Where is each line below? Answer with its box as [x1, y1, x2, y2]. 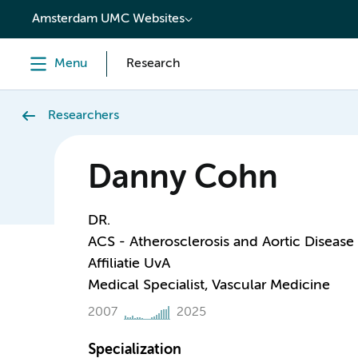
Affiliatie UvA [87, 257, 170, 271]
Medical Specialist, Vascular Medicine [87, 278, 330, 292]
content [19, 6, 71, 21]
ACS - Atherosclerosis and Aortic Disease [87, 235, 354, 249]
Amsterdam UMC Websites [32, 13, 185, 26]
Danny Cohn [87, 163, 278, 195]
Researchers [48, 109, 119, 122]
